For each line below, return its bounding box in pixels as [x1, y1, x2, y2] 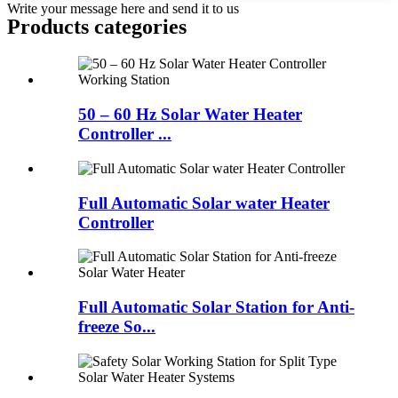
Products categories [7, 14, 187, 38]
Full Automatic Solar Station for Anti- [78, 298, 354, 316]
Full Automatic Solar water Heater [78, 193, 330, 212]
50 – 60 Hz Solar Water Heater [78, 105, 302, 124]
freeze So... [78, 317, 155, 336]
